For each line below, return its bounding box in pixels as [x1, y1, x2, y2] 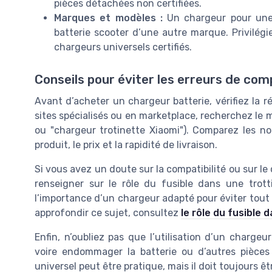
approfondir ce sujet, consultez [35, 207, 181, 219]
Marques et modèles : [54, 12, 163, 24]
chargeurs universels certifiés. [54, 41, 192, 53]
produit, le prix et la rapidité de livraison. [35, 139, 217, 151]
